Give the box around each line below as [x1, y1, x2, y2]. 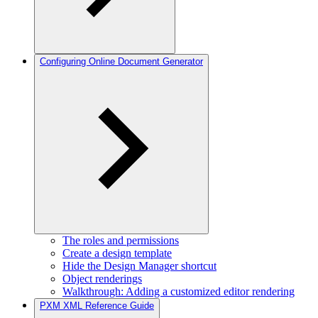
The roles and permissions [62, 234, 179, 246]
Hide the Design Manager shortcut [62, 260, 216, 272]
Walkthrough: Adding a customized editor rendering [62, 285, 295, 297]
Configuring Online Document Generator [40, 56, 203, 67]
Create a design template [62, 247, 172, 259]
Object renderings [62, 273, 142, 285]
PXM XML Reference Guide [40, 300, 154, 311]
